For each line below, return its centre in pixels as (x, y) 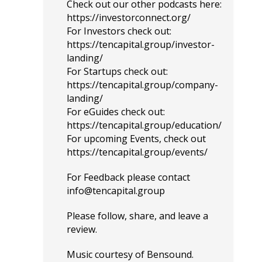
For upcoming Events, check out (136, 139)
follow (111, 216)
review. (82, 229)
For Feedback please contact (128, 177)
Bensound (169, 254)
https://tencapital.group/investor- (141, 44)
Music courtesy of (106, 254)
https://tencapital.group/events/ (137, 152)
